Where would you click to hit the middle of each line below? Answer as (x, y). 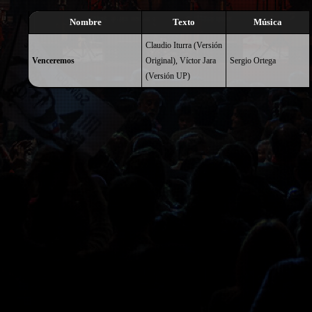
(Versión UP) (168, 76)
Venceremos (53, 61)
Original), (163, 61)
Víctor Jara (198, 61)
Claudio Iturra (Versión (184, 45)
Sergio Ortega (253, 61)
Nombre (85, 22)
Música (268, 22)
